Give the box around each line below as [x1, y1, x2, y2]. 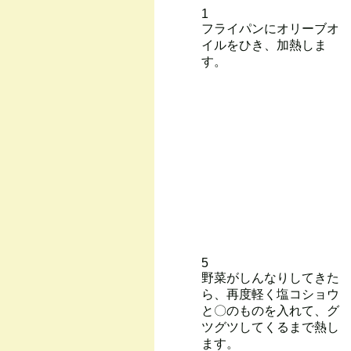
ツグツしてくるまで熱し [201, 320, 339, 334]
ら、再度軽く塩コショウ [201, 288, 339, 301]
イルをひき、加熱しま [201, 38, 327, 52]
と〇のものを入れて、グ [201, 304, 339, 317]
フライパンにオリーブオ [201, 22, 339, 35]
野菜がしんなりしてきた [201, 271, 339, 284]
